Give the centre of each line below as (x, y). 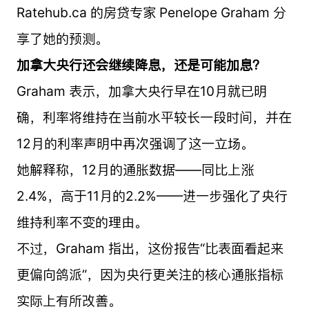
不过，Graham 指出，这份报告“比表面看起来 (150, 248)
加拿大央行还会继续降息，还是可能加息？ (141, 64)
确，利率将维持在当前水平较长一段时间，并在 (154, 117)
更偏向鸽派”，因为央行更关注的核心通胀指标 (150, 274)
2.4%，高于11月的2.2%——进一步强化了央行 (152, 196)
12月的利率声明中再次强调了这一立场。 (135, 143)
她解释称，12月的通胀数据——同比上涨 (135, 169)
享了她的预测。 (62, 38)
